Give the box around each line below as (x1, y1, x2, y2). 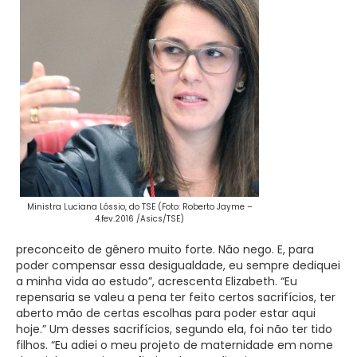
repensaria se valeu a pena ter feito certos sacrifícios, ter (16, 288, 335, 305)
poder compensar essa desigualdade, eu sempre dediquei (16, 257, 340, 273)
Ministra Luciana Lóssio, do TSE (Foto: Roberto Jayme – (26, 200, 253, 213)
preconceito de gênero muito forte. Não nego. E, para (16, 241, 314, 257)
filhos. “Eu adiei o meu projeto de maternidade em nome (16, 336, 333, 353)
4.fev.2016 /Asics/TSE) (95, 212, 184, 225)
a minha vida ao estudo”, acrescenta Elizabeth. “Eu (16, 273, 297, 289)
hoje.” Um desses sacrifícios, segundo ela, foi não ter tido (16, 320, 332, 337)
